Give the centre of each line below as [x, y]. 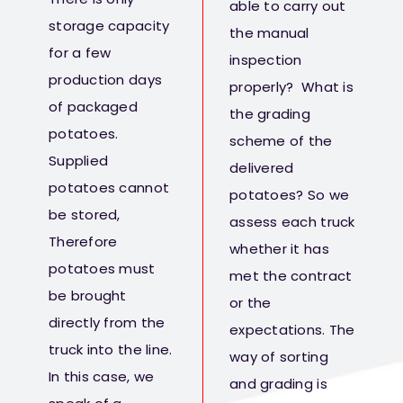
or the [251, 303]
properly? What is [291, 87]
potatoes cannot [109, 188]
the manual [269, 33]
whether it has [279, 249]
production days [106, 80]
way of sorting [279, 357]
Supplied [79, 161]
